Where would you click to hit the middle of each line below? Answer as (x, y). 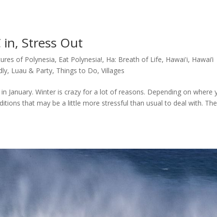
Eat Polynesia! (81, 59)
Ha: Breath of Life (134, 59)
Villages (113, 70)
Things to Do (77, 70)
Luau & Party (32, 70)
